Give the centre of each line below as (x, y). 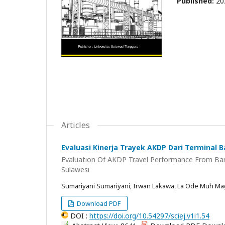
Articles (76, 125)
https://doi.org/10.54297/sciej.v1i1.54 (149, 215)
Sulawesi (75, 169)
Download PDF (98, 203)
